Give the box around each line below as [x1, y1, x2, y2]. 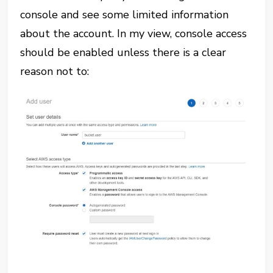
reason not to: [20, 63, 90, 79]
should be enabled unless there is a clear [20, 44, 227, 60]
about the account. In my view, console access [20, 26, 247, 41]
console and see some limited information [20, 7, 229, 22]
